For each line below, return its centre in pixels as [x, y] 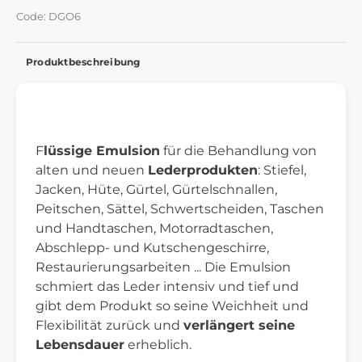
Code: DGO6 [48, 16]
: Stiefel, [282, 170]
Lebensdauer [80, 344]
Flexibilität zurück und [109, 325]
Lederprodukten [203, 170]
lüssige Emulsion [102, 150]
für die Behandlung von [238, 150]
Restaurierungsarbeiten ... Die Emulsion [163, 267]
